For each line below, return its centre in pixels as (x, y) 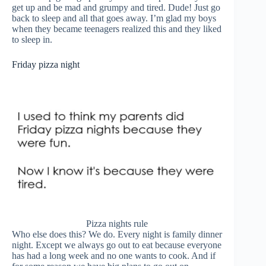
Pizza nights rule (117, 223)
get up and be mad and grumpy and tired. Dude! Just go (116, 7)
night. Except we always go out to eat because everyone (117, 245)
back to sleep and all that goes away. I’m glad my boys (114, 18)
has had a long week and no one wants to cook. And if (114, 255)
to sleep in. (32, 39)
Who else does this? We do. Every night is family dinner (117, 234)
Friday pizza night (46, 64)
